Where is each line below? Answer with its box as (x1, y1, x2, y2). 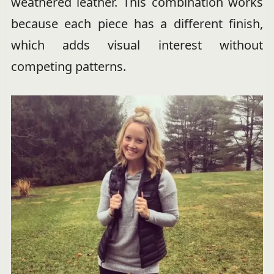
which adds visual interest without (10, 37, 264, 53)
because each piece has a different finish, (10, 15, 264, 32)
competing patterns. (10, 58, 126, 75)
